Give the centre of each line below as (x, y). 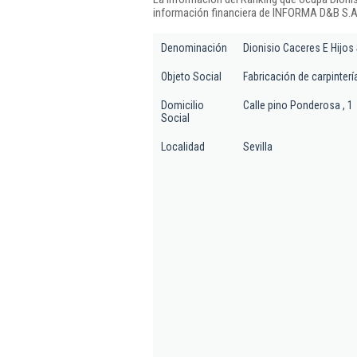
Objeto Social (191, 76)
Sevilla (258, 147)
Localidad (183, 147)
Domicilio (182, 105)
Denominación (194, 48)
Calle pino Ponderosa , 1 (298, 105)
